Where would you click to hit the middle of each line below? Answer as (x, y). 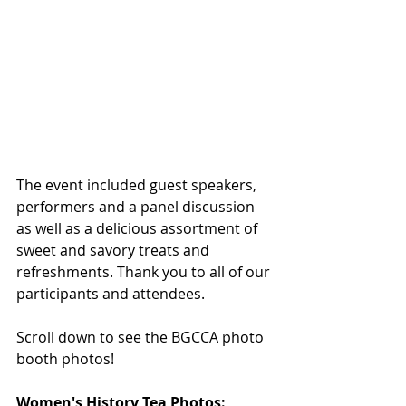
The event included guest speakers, (138, 185)
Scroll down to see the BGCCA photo (142, 338)
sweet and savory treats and (115, 251)
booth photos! (67, 359)
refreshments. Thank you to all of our (145, 272)
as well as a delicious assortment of (139, 229)
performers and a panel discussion (137, 207)
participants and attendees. (112, 294)
